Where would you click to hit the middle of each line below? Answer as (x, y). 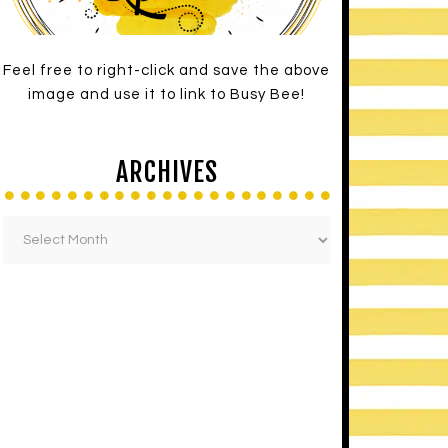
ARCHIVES (166, 171)
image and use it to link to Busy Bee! (166, 94)
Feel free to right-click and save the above (166, 70)
